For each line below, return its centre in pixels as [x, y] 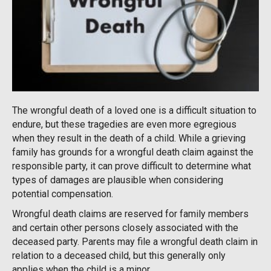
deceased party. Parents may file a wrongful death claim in [135, 242]
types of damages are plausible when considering [118, 180]
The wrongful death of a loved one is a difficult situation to [134, 111]
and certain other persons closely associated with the [125, 228]
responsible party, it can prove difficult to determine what [132, 166]
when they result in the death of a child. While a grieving [129, 139]
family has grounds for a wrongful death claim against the [133, 152]
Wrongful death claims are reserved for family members [130, 214]
